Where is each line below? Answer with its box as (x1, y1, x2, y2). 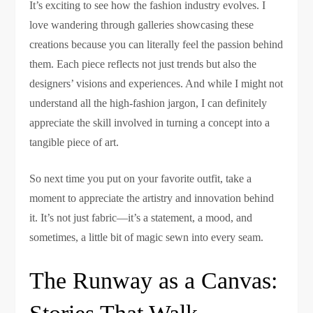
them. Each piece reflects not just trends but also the (29, 58, 257, 71)
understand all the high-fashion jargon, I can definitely (29, 97, 268, 110)
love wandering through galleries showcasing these (29, 19, 254, 31)
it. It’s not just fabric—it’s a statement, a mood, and (29, 212, 253, 224)
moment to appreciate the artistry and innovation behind (29, 192, 275, 205)
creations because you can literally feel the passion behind (29, 38, 284, 51)
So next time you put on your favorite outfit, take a (29, 173, 252, 185)
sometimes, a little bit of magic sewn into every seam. (29, 231, 264, 244)
